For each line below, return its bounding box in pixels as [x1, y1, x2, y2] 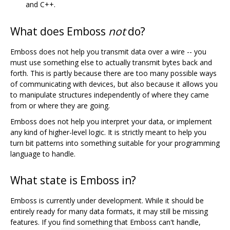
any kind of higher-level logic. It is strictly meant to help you [10, 127, 206, 137]
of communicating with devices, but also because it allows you [10, 79, 218, 89]
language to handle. [10, 148, 75, 159]
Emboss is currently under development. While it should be [10, 196, 204, 206]
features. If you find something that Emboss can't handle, [10, 217, 201, 227]
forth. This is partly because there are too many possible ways [10, 68, 217, 78]
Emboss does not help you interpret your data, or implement [10, 116, 212, 126]
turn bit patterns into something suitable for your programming [10, 138, 220, 148]
